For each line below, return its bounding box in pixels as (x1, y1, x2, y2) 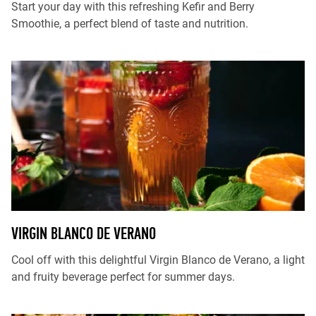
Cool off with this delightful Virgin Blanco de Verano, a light (11, 253, 305, 267)
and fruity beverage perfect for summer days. (11, 270, 235, 284)
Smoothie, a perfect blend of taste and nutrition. (11, 17, 248, 30)
